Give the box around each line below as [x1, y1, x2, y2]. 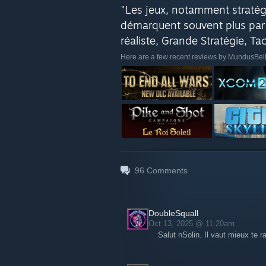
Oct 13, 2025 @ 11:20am [148, 219, 237, 228]
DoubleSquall [148, 208, 198, 218]
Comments [144, 166, 188, 175]
